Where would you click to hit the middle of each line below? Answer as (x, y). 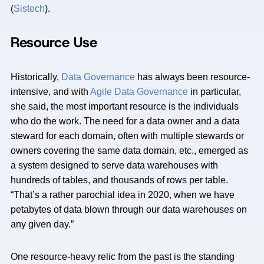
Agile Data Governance (139, 92)
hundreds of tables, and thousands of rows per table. (119, 180)
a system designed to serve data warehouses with (114, 165)
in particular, (214, 92)
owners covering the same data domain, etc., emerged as (129, 151)
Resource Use (54, 42)
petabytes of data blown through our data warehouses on (129, 209)
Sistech (29, 9)
